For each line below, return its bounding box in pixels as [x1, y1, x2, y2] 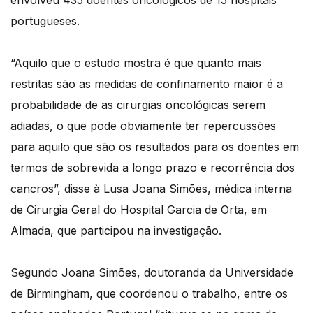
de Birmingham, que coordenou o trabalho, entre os [10, 286, 288, 301]
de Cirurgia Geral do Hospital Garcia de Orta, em [10, 203, 267, 217]
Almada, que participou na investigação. [10, 224, 221, 238]
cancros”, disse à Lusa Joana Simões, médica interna [10, 182, 292, 196]
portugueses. [10, 14, 80, 29]
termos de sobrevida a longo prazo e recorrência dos [10, 161, 295, 175]
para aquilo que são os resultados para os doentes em [10, 140, 299, 154]
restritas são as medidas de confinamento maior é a [10, 77, 283, 92]
